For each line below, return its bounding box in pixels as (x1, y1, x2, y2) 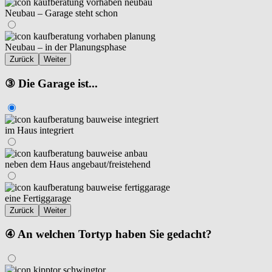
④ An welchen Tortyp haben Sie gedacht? (5, 228, 212, 241)
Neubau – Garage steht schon (5, 8, 118, 19)
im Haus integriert (5, 124, 73, 135)
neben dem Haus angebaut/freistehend (5, 158, 151, 169)
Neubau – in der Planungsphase (5, 42, 126, 53)
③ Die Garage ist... (5, 77, 98, 90)
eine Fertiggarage (5, 192, 71, 203)
